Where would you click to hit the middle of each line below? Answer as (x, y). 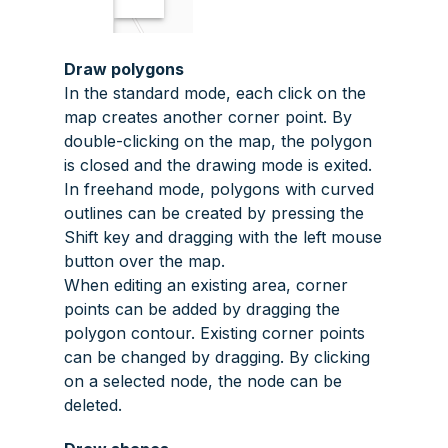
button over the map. (144, 261)
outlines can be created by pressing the (214, 213)
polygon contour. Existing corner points (214, 333)
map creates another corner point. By (208, 117)
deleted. (93, 405)
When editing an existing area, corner (206, 285)
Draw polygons (124, 69)
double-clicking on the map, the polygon (218, 141)
